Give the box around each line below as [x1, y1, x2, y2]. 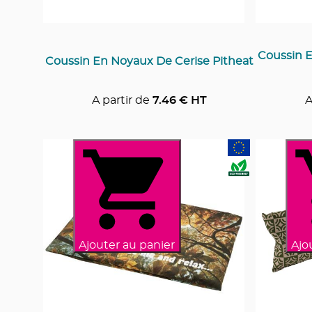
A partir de [92, 94, 150, 106]
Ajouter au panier [79, 239, 175, 251]
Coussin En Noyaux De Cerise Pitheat [45, 55, 253, 67]
